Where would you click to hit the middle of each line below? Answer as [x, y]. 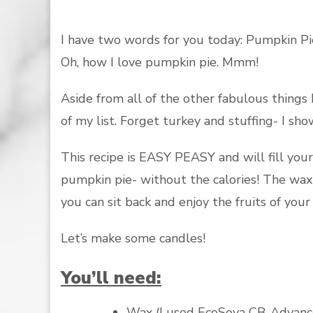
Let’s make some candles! [133, 238]
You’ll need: [111, 278]
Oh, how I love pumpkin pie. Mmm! [161, 62]
